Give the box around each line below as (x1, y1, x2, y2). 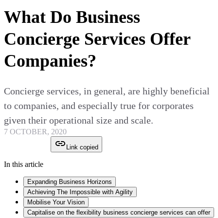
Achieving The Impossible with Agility (27, 188, 133, 196)
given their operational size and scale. (4, 115, 153, 126)
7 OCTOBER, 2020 (4, 127, 67, 136)
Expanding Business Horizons (27, 178, 112, 186)
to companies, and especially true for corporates (4, 100, 194, 111)
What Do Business (4, 7, 140, 27)
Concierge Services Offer (4, 29, 190, 49)
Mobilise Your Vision (27, 199, 85, 206)
